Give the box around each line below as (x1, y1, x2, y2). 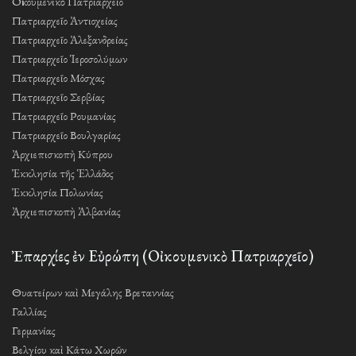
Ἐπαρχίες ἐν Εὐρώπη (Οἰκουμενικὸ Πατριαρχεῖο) (12, 246, 314, 267)
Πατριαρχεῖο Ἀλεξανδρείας (12, 32, 128, 48)
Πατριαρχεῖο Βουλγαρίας (12, 127, 121, 143)
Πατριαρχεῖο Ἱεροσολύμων (12, 51, 127, 67)
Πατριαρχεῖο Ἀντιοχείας (12, 13, 118, 29)
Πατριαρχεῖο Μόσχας (12, 70, 105, 86)
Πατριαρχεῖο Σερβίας (12, 89, 105, 105)
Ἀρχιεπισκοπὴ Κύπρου (12, 146, 113, 162)
